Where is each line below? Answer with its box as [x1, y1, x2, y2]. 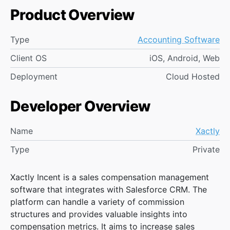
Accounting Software [138, 34, 220, 45]
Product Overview [10, 5, 135, 24]
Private [193, 144, 220, 155]
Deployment [10, 71, 57, 82]
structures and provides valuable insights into [10, 208, 187, 219]
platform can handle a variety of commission [10, 196, 184, 207]
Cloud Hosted [166, 71, 220, 82]
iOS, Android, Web [149, 52, 220, 63]
